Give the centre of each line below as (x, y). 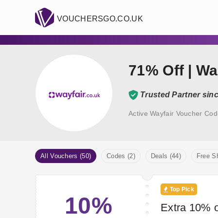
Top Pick (181, 190)
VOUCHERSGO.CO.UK (100, 19)
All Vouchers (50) (66, 156)
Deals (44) (166, 156)
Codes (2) (121, 156)
